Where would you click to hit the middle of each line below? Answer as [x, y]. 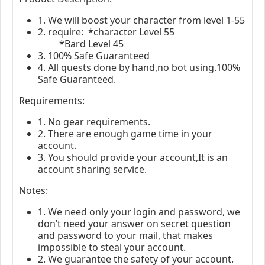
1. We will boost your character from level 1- [136, 20]
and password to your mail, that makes [125, 235]
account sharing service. [92, 169]
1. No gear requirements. [94, 122]
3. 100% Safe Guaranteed [94, 55]
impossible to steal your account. [112, 247]
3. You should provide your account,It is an [133, 157]
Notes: [33, 190]
